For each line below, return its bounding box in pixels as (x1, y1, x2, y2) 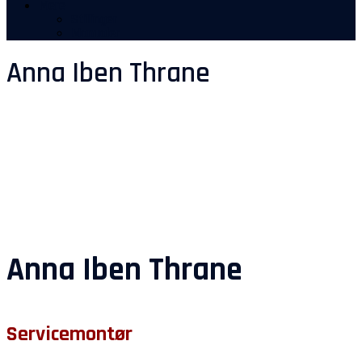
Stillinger (71, 11, 117, 28)
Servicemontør (6, 320, 133, 347)
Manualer (71, 24, 120, 42)
